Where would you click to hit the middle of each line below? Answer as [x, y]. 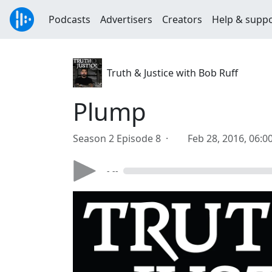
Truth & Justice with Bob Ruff [172, 73]
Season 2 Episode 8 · [123, 138]
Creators [182, 19]
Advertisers [126, 19]
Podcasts [70, 19]
